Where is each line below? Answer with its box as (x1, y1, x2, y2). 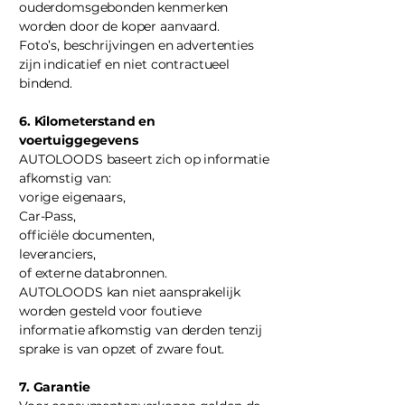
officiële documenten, (19, 227, 155, 243)
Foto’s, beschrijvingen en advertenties (19, 37, 254, 53)
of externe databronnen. (19, 265, 167, 281)
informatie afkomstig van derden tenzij (19, 322, 262, 338)
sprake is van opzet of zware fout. (19, 341, 225, 357)
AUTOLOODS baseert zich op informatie (19, 151, 269, 167)
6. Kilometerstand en (19, 113, 156, 129)
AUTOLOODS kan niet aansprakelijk (19, 284, 240, 300)
